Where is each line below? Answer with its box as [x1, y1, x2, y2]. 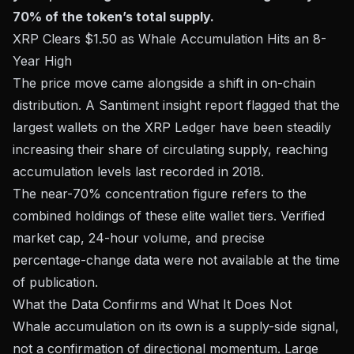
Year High [13, 52, 72, 69]
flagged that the [243, 96, 340, 113]
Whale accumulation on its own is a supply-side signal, [13, 318, 339, 334]
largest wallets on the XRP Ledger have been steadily [13, 119, 331, 135]
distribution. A [13, 96, 99, 113]
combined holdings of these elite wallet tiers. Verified [13, 207, 325, 224]
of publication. [13, 273, 98, 290]
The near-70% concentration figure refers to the [13, 185, 307, 201]
